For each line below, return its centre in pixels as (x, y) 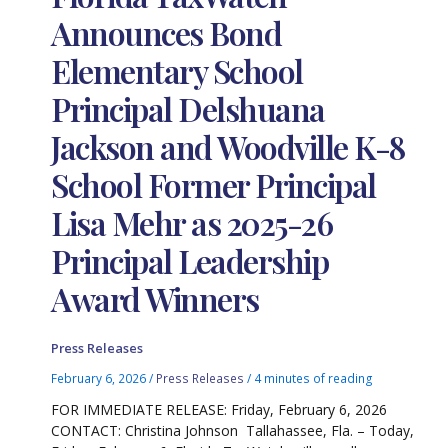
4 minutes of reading (314, 378)
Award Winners (155, 298)
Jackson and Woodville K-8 (228, 146)
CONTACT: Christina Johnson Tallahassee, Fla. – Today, (233, 430)
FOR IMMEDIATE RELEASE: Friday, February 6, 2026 (219, 409)
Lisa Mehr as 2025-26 (192, 222)
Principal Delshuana (188, 108)
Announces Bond (166, 32)
